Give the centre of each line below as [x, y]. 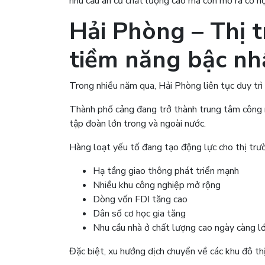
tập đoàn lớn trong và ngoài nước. [138, 123]
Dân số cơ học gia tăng [139, 213]
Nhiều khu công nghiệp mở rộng [157, 185]
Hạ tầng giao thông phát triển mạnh [166, 171]
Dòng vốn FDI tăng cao [140, 199]
